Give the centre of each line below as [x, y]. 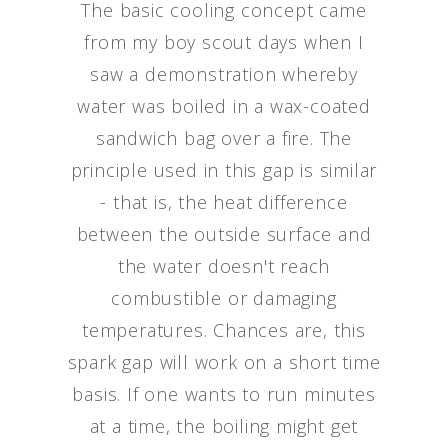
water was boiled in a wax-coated [224, 106]
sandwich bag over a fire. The [224, 138]
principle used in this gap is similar [224, 170]
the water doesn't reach [224, 266]
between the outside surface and [224, 234]
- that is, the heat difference [224, 202]
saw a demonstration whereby [224, 74]
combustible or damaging [224, 298]
